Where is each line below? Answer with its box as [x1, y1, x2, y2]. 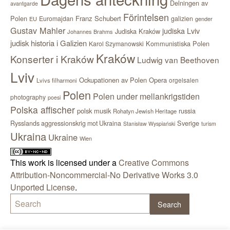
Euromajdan [39, 14, 73, 23]
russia [179, 106, 196, 116]
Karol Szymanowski [89, 39, 144, 48]
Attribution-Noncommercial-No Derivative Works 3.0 [10, 169, 198, 181]
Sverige [177, 118, 199, 128]
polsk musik [77, 106, 111, 116]
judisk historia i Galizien [10, 37, 87, 49]
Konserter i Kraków [10, 52, 94, 66]
